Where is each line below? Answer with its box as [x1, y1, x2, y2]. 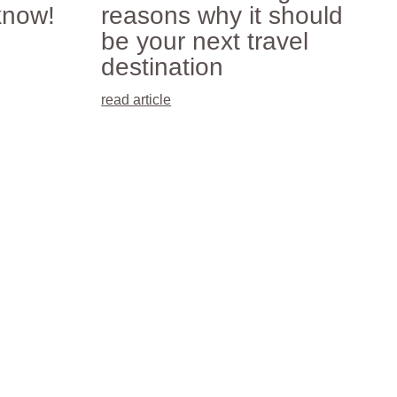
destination [101, 52, 224, 81]
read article [101, 91, 172, 107]
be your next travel [101, 27, 309, 55]
